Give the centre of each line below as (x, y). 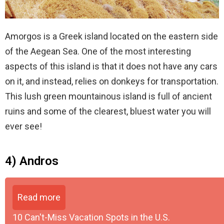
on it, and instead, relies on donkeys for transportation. (112, 81)
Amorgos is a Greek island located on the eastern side (111, 36)
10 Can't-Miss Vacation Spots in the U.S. (91, 217)
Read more (39, 197)
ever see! (23, 126)
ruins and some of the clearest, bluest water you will (108, 111)
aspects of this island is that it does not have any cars (111, 66)
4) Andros (32, 161)
